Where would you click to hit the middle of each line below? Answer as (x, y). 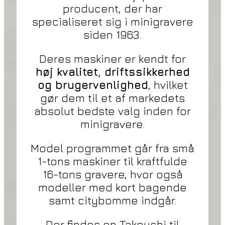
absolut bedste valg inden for (113, 111)
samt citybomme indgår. (113, 201)
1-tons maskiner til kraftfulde (113, 161)
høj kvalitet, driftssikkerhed (113, 72)
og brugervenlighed (93, 85)
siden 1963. (113, 35)
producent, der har (113, 9)
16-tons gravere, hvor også (113, 175)
